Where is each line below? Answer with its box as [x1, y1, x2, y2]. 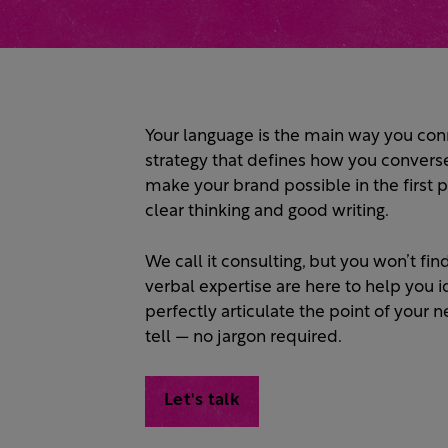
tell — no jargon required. [145, 328, 342, 346]
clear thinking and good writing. [145, 203, 389, 221]
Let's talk [164, 392, 240, 410]
